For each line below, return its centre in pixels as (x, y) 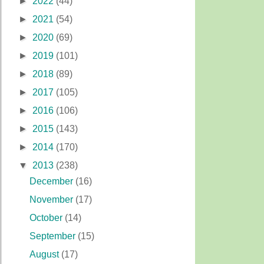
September (54, 236)
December (53, 181)
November (53, 199)
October (47, 218)
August (46, 254)
